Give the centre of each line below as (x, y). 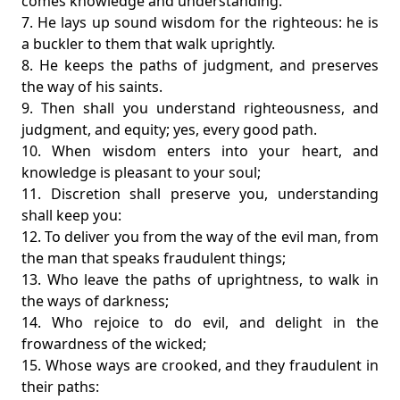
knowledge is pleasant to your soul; (141, 172)
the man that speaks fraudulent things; (154, 258)
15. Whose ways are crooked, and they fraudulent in (200, 365)
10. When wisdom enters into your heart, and (200, 151)
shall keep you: (71, 215)
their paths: (60, 387)
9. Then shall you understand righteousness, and (200, 108)
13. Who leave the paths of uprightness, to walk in (200, 279)
